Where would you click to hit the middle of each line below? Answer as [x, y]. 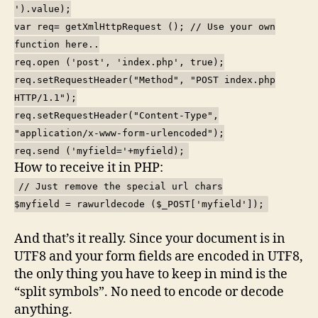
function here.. [57, 44]
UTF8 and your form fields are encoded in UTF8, [159, 256]
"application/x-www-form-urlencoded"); [119, 133]
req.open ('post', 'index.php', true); [119, 62]
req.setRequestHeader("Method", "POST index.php [145, 79]
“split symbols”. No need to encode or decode [149, 292]
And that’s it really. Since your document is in [150, 238]
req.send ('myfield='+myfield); [99, 150]
